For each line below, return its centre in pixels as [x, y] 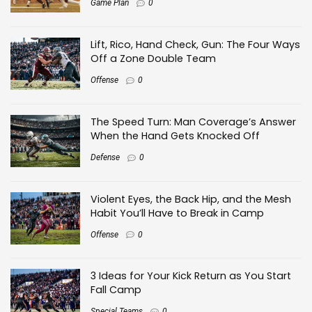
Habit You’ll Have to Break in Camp [177, 213]
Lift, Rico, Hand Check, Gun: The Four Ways [195, 44]
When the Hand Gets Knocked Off [175, 135]
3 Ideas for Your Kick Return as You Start [191, 276]
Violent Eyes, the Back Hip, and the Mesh [191, 199]
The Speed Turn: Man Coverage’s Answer [193, 122]
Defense [105, 157]
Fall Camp [116, 290]
